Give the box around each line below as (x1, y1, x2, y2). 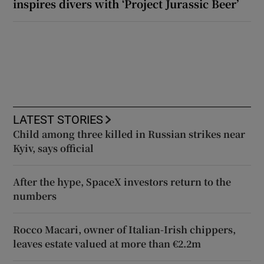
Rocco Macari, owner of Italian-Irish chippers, (13, 222, 236, 236)
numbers (13, 189, 57, 203)
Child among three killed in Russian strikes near (13, 127, 246, 141)
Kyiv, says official (13, 141, 94, 155)
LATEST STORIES (13, 113, 104, 126)
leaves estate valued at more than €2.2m (13, 236, 202, 250)
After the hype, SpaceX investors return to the (13, 174, 232, 189)
